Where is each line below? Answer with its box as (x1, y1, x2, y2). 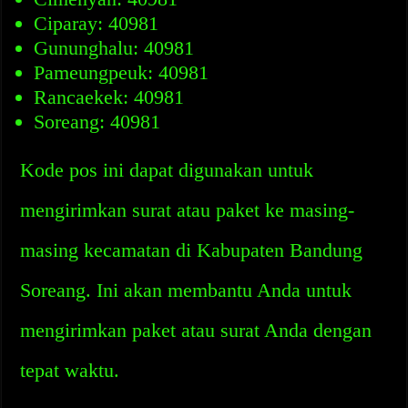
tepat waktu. (20, 359, 120, 382)
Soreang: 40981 (34, 110, 161, 133)
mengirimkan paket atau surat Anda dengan (20, 319, 372, 342)
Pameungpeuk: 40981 (34, 61, 209, 84)
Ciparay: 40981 (34, 12, 159, 35)
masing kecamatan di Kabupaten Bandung (20, 239, 363, 261)
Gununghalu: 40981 (34, 36, 195, 59)
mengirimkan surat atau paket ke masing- (20, 199, 355, 221)
